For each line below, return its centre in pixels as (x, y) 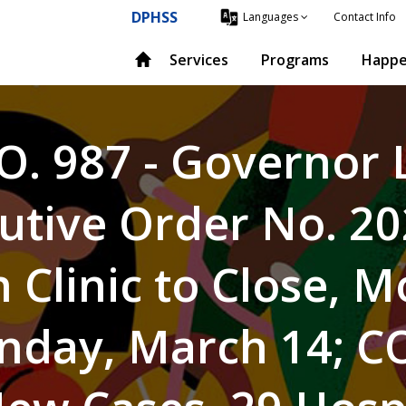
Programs (295, 60)
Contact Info (365, 16)
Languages (271, 17)
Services (199, 60)
